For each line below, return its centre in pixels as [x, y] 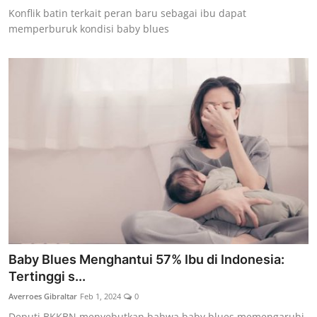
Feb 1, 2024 [100, 296]
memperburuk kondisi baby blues [89, 29]
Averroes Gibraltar [43, 296]
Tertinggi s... [47, 276]
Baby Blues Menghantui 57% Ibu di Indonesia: [146, 259]
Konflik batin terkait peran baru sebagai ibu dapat [127, 13]
